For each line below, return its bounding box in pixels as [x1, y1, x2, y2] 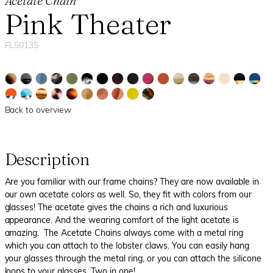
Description [4, 149, 90, 169]
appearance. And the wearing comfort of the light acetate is [4, 216, 239, 225]
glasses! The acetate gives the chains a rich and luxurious [4, 204, 228, 213]
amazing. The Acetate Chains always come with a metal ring [4, 229, 243, 238]
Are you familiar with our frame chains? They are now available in [4, 178, 259, 187]
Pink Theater [4, 6, 172, 41]
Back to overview [4, 106, 72, 115]
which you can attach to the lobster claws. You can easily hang [4, 242, 249, 251]
